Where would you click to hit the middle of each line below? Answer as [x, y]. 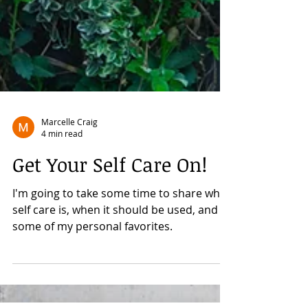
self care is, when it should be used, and [115, 254]
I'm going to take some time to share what [121, 237]
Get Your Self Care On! [110, 208]
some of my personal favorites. [92, 270]
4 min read [62, 177]
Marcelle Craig [69, 165]
